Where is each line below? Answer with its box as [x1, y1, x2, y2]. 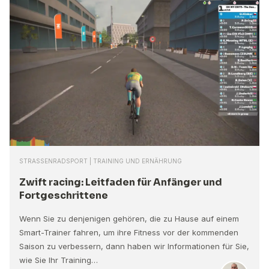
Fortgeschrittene [19, 189, 108, 202]
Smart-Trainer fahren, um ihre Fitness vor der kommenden [19, 228, 238, 238]
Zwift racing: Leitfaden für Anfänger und [19, 176, 222, 189]
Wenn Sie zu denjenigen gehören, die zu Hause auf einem [19, 214, 239, 224]
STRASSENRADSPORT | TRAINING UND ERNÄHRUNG [19, 157, 182, 165]
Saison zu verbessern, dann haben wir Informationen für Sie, [19, 241, 249, 252]
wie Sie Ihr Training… [19, 255, 98, 265]
